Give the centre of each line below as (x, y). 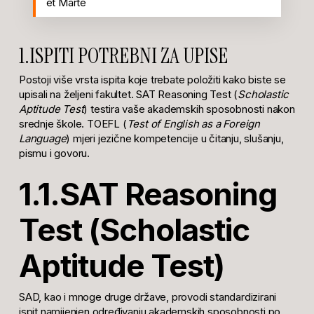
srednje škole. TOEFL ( (73, 124)
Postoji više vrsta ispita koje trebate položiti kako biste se (152, 80)
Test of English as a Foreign (193, 124)
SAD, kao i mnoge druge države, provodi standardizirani (148, 296)
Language (42, 139)
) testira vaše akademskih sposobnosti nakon (189, 109)
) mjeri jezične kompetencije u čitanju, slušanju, (175, 139)
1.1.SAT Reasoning (148, 194)
